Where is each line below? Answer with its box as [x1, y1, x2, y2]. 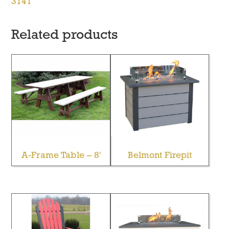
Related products [11, 28, 118, 42]
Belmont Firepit [128, 150, 192, 161]
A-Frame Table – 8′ [21, 150, 101, 161]
